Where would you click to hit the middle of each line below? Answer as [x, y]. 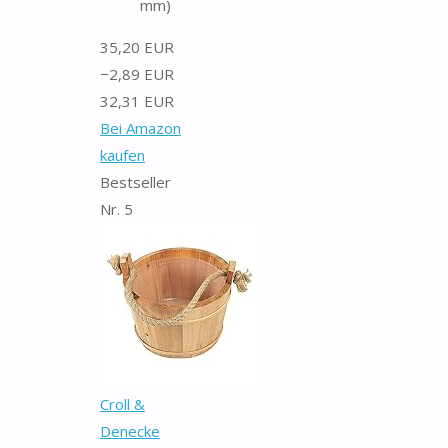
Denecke [130, 430]
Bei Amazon [140, 127]
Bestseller [135, 181]
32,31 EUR [137, 100]
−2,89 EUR [137, 73]
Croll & [122, 403]
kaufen [122, 154]
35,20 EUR [137, 46]
